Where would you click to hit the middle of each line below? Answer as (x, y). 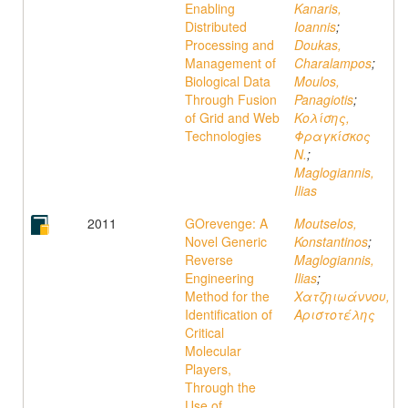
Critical (204, 332)
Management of (230, 63)
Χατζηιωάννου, (342, 296)
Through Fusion (231, 99)
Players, (208, 369)
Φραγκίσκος (332, 136)
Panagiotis (324, 99)
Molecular (213, 351)
